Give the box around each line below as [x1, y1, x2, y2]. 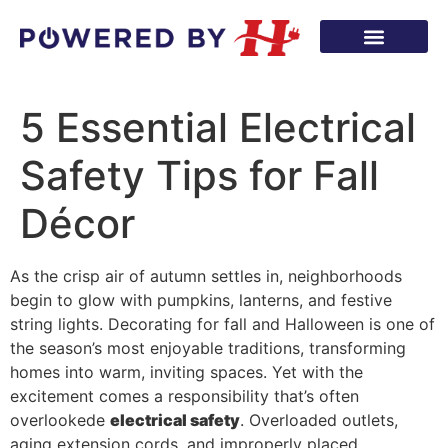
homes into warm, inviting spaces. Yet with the [10, 362, 363, 383]
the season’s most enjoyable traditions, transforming [10, 338, 406, 359]
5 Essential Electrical [20, 103, 416, 153]
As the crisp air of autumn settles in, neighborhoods [10, 266, 402, 287]
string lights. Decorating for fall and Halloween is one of [10, 314, 435, 335]
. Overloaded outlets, [240, 410, 398, 431]
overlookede [10, 410, 110, 431]
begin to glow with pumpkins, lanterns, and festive [10, 290, 392, 311]
